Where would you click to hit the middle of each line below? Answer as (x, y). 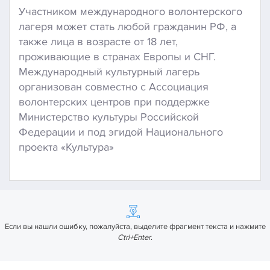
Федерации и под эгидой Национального (121, 132)
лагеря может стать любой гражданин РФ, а (127, 26)
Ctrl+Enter (134, 238)
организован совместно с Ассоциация (114, 86)
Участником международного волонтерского (130, 11)
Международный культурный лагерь (109, 71)
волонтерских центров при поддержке (114, 102)
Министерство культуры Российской (109, 117)
